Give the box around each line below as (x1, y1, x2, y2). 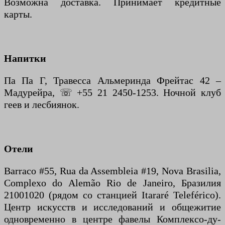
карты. (4, 9, 32, 20)
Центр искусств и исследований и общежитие (4, 201, 221, 213)
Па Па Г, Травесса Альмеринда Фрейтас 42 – (4, 75, 221, 86)
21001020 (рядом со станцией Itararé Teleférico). (4, 189, 221, 201)
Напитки (4, 53, 46, 64)
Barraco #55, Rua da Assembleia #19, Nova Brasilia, (4, 165, 221, 177)
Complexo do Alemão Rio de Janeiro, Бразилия (4, 177, 221, 189)
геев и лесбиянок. (4, 99, 79, 110)
